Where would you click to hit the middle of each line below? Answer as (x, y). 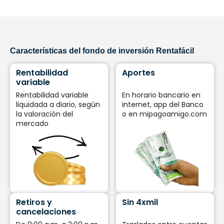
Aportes (138, 73)
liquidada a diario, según (58, 104)
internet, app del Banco (162, 104)
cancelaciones (46, 212)
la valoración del (44, 114)
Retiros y (34, 202)
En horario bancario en (161, 95)
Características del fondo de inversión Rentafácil (102, 50)
